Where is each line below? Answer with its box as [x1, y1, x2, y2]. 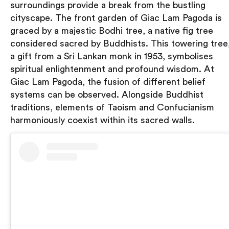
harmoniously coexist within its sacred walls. [10, 115, 195, 125]
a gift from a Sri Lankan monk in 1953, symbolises [10, 51, 213, 61]
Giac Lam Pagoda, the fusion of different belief [10, 77, 205, 86]
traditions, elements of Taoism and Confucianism [10, 102, 214, 112]
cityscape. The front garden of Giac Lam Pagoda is [10, 13, 222, 22]
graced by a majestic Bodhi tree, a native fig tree [10, 26, 213, 35]
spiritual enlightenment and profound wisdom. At [10, 64, 214, 74]
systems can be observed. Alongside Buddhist [10, 89, 203, 99]
